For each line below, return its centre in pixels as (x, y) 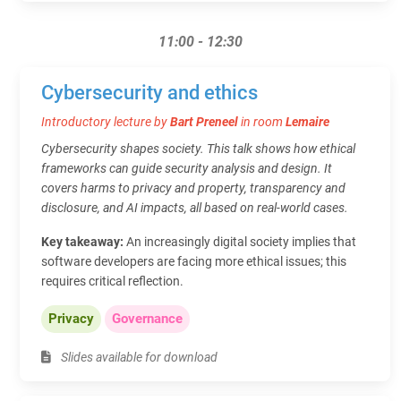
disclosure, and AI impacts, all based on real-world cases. (195, 207)
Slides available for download (138, 357)
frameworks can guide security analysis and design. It (187, 168)
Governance (147, 318)
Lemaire (307, 121)
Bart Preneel (204, 121)
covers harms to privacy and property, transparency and (193, 188)
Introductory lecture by (106, 121)
